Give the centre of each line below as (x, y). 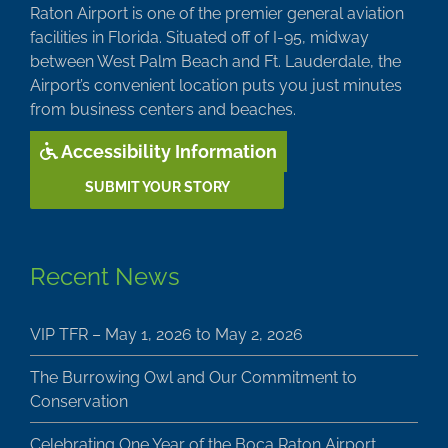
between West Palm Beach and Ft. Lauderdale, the (215, 61)
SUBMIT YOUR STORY (157, 186)
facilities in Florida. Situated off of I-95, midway (199, 37)
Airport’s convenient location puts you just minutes (216, 85)
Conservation (79, 401)
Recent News (105, 276)
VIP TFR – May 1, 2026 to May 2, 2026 (166, 334)
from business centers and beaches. (163, 109)
